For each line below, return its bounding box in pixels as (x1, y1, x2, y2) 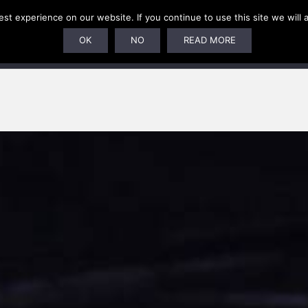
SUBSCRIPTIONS (12, 27, 105, 41)
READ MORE (183, 34, 236, 46)
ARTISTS (121, 27, 170, 41)
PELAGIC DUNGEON (186, 27, 301, 41)
